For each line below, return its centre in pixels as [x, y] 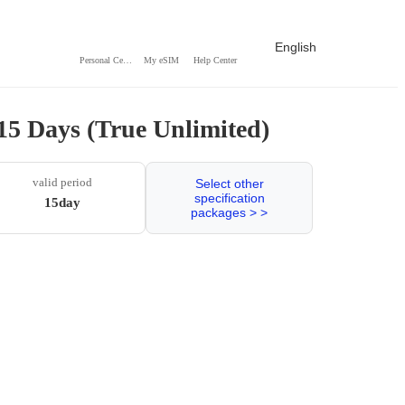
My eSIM [161, 60]
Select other [229, 184]
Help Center [215, 60]
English [296, 47]
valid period [62, 182]
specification [229, 198]
